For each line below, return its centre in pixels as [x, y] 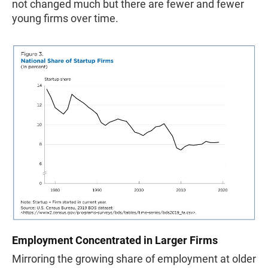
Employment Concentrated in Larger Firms [115, 240]
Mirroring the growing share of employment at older [134, 259]
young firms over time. [65, 18]
